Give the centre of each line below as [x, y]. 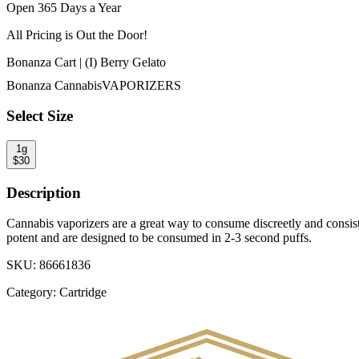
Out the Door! [112, 34]
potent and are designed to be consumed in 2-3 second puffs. [159, 238]
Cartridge [83, 292]
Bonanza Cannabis [54, 85]
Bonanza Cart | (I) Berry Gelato [86, 62]
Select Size [40, 116]
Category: [31, 292]
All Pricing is [40, 34]
